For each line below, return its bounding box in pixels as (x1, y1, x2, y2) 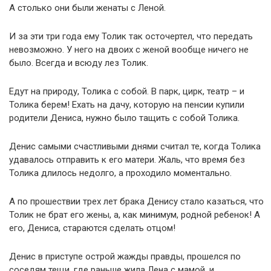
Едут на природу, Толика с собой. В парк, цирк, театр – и (9, 86, 244, 97)
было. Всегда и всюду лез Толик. (9, 57, 148, 68)
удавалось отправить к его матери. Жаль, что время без (9, 154, 245, 165)
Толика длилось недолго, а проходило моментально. (9, 168, 232, 178)
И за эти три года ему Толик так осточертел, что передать (9, 31, 253, 42)
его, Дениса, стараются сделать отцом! (9, 223, 175, 233)
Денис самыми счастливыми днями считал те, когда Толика (9, 141, 261, 152)
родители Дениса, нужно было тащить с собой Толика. (9, 113, 240, 123)
